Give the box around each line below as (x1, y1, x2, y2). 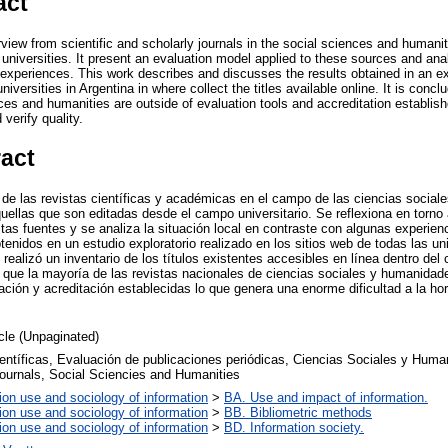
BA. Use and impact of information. (224, 389, 428, 405)
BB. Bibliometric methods (224, 404, 372, 420)
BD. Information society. (224, 419, 364, 435)
